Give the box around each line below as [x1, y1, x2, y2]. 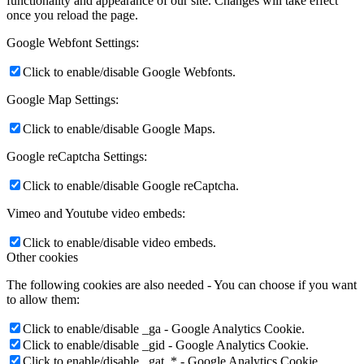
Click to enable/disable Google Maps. [23, 122, 215, 136]
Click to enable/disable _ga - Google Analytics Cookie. [23, 322, 305, 336]
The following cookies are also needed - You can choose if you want [6, 278, 357, 292]
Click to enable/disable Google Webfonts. [23, 65, 236, 80]
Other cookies [6, 250, 78, 265]
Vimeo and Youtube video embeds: [6, 206, 185, 221]
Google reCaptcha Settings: [6, 149, 147, 164]
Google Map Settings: [6, 93, 119, 107]
